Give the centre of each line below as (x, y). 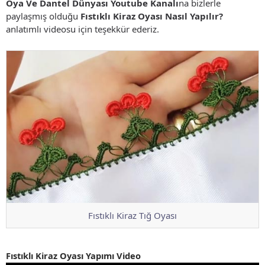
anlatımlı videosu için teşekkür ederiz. (83, 29)
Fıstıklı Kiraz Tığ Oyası (132, 216)
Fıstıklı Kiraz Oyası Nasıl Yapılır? (152, 16)
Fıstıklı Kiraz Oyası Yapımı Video (73, 256)
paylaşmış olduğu (43, 16)
